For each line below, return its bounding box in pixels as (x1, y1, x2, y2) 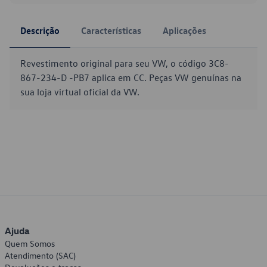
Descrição (20, 24, 60, 36)
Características (81, 24, 141, 36)
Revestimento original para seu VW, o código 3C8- (20, 57, 229, 69)
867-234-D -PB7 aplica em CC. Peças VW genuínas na (20, 72, 241, 83)
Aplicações (163, 24, 206, 36)
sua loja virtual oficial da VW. (20, 86, 139, 98)
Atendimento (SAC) (5, 250, 76, 261)
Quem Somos (5, 238, 55, 249)
